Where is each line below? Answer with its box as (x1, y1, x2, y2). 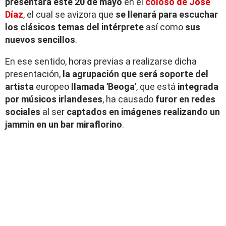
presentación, (5, 69, 63, 80)
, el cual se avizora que (23, 9, 116, 20)
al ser (40, 106, 65, 118)
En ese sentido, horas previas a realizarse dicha (5, 56, 197, 67)
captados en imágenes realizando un (65, 106, 220, 118)
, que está (136, 81, 178, 92)
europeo (34, 81, 71, 92)
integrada (178, 81, 218, 92)
